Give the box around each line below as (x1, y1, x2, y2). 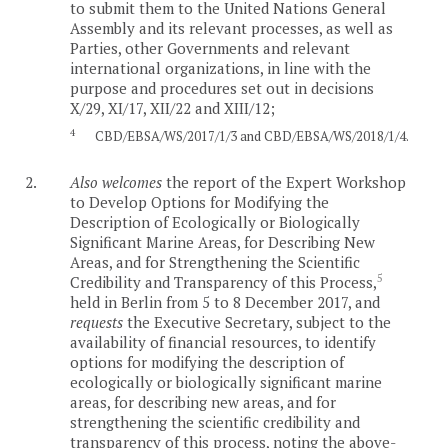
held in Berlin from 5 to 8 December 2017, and (70, 291, 380, 312)
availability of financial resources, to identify (70, 331, 376, 352)
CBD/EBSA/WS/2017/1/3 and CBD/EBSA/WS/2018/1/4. (94, 126, 409, 145)
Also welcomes (70, 171, 166, 192)
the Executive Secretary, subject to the (123, 311, 391, 332)
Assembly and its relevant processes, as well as (70, 17, 393, 38)
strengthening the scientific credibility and (70, 411, 360, 432)
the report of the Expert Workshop (166, 171, 406, 192)
